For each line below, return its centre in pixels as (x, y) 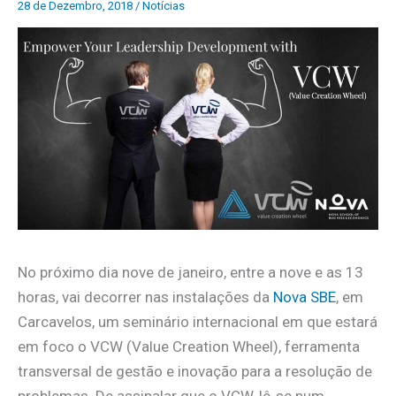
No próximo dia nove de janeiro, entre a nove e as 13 (190, 273)
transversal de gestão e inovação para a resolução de (195, 372)
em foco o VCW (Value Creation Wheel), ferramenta (189, 347)
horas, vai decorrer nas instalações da (145, 297)
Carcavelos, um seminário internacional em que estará (198, 322)
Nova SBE (305, 297)
